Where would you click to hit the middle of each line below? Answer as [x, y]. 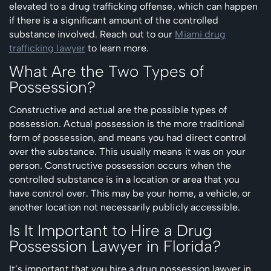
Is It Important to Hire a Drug [111, 230]
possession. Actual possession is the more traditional [127, 123]
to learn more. [117, 48]
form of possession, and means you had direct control [128, 137]
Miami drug [200, 34]
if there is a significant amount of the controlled [114, 20]
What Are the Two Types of [106, 71]
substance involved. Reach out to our [92, 34]
